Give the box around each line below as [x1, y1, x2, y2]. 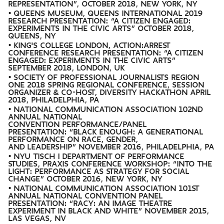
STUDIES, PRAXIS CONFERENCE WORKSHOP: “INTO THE [8, 160, 213, 168]
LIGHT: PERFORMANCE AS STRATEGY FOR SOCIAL [8, 167, 190, 175]
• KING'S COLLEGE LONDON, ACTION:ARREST [8, 41, 171, 49]
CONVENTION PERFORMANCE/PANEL [8, 120, 147, 128]
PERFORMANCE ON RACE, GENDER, [8, 135, 139, 143]
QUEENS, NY [8, 32, 56, 40]
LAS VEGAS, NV [8, 214, 67, 222]
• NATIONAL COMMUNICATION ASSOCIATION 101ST [8, 184, 200, 192]
